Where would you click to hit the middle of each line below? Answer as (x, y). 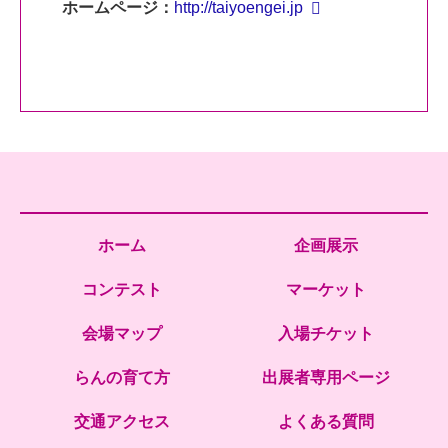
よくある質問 (326, 421)
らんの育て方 (122, 377)
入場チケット (326, 333)
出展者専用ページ (326, 377)
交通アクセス (122, 421)
